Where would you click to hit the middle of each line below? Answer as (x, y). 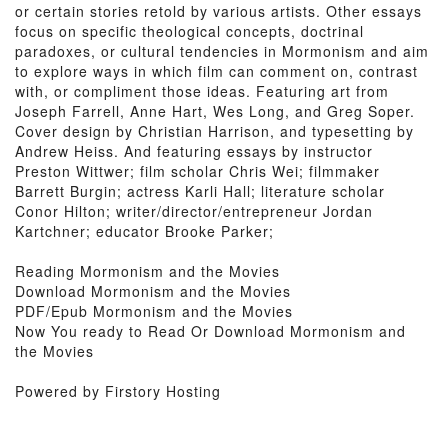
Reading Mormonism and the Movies (147, 271)
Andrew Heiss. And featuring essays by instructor (194, 151)
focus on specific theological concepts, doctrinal (189, 31)
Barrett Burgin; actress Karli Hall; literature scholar (200, 191)
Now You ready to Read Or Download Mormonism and (210, 331)
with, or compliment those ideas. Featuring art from (202, 91)
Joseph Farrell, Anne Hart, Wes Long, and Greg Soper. (215, 111)
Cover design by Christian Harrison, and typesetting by (214, 131)
